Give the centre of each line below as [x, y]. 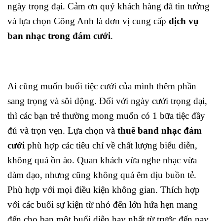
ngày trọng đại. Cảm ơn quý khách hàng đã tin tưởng [109, 6]
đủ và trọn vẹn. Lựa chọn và [62, 130]
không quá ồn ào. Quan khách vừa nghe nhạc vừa [102, 160]
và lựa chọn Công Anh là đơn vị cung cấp [88, 21]
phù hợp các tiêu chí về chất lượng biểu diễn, [111, 145]
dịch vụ [184, 21]
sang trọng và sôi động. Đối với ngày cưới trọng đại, [107, 101]
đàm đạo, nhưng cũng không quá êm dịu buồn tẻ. [102, 175]
